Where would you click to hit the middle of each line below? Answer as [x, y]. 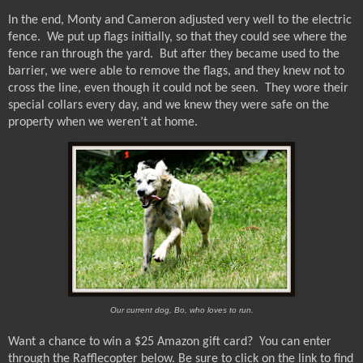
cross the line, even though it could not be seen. [133, 89]
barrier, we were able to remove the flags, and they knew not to [176, 72]
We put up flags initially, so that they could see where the [197, 38]
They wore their [307, 89]
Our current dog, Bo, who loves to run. [181, 310]
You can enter [292, 342]
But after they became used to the [250, 55]
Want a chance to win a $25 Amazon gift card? [130, 342]
